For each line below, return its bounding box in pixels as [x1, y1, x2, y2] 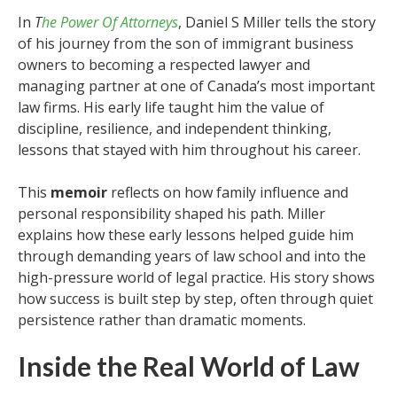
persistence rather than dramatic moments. [18, 310, 306, 330]
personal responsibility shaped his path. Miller [18, 204, 325, 223]
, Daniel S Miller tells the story [178, 12, 376, 32]
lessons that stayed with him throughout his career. [18, 140, 361, 160]
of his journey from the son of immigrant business [18, 34, 354, 53]
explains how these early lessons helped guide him [18, 225, 354, 245]
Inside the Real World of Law [18, 350, 360, 382]
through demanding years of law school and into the [18, 246, 366, 266]
